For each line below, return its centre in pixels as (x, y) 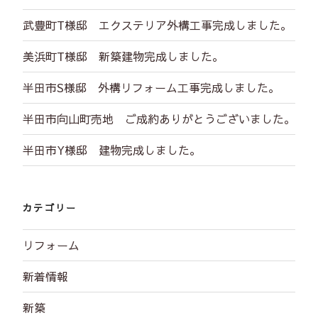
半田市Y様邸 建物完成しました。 (112, 149)
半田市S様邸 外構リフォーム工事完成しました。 (151, 87)
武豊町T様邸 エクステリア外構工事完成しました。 (157, 24)
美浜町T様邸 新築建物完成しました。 (123, 56)
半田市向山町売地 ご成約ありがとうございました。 (159, 118)
